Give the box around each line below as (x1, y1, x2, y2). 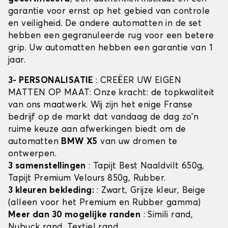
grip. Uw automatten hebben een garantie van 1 (8, 44, 213, 53)
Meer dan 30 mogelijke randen (8, 211, 141, 220)
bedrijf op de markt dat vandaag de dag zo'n (8, 113, 199, 122)
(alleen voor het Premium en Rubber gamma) (8, 198, 201, 208)
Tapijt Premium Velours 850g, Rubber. (8, 174, 166, 183)
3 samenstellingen (8, 162, 86, 171)
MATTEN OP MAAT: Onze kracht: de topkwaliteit (8, 89, 215, 98)
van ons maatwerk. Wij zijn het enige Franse (8, 101, 193, 110)
